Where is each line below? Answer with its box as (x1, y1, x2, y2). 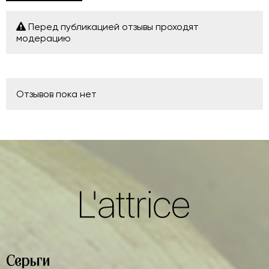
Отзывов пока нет (16, 88, 97, 100)
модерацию (16, 32, 71, 44)
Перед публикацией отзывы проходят (26, 21, 199, 32)
